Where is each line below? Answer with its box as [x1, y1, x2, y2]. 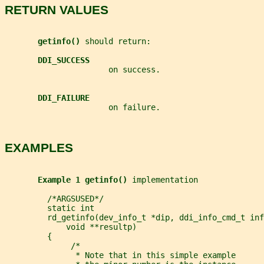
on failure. [5, 103, 160, 113]
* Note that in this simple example [5, 250, 236, 260]
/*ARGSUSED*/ [5, 193, 104, 203]
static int [5, 203, 94, 213]
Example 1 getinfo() [38, 174, 132, 184]
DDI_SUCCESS [38, 55, 90, 65]
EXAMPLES [5, 141, 73, 155]
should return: [85, 37, 151, 47]
